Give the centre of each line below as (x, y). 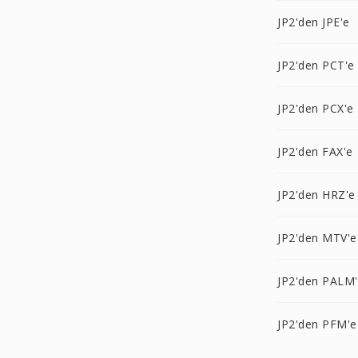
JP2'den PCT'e (316, 65)
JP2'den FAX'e (315, 151)
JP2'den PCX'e (316, 108)
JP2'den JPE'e (314, 22)
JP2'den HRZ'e (316, 195)
